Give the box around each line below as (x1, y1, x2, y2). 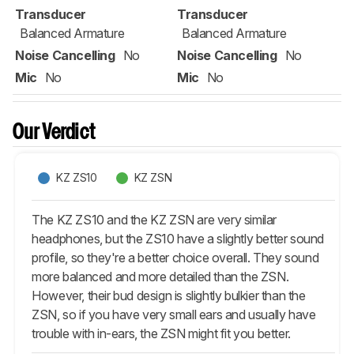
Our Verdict (13, 122, 96, 143)
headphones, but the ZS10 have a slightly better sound (32, 230, 325, 247)
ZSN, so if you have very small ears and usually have (32, 306, 316, 322)
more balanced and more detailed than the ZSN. (32, 268, 289, 284)
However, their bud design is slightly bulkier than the (32, 287, 306, 303)
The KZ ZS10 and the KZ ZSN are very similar (32, 211, 277, 228)
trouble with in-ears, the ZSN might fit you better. (32, 325, 291, 341)
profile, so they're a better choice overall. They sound (32, 249, 319, 265)
